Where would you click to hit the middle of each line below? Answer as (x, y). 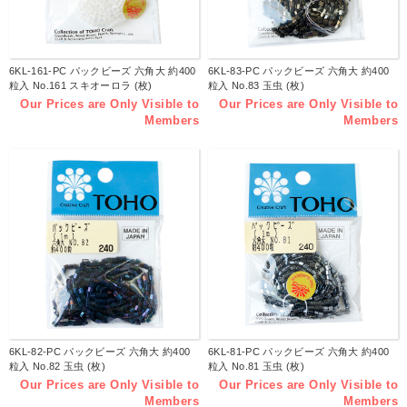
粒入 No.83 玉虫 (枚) (256, 86)
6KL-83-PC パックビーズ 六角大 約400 (299, 71)
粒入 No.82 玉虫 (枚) (57, 367)
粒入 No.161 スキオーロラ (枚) (81, 86)
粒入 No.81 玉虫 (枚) (256, 367)
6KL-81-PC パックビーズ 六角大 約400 (299, 352)
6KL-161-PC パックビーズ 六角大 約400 (103, 71)
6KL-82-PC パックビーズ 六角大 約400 (100, 352)
